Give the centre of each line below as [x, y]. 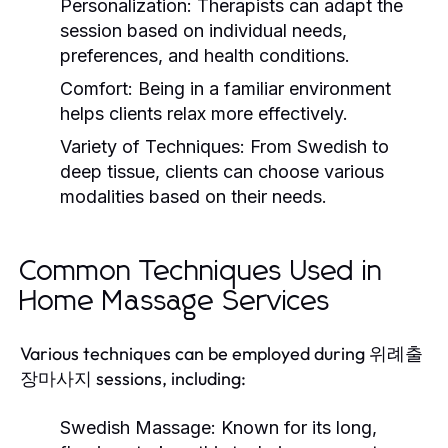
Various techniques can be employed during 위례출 [221, 353]
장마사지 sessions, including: [133, 378]
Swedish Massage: [138, 427]
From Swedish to [317, 146]
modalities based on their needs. [193, 196]
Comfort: [96, 88]
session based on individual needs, [203, 30]
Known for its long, [296, 427]
